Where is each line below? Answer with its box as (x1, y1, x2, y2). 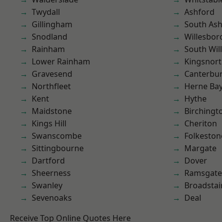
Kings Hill (32, 118, 66, 129)
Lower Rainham (32, 56, 90, 67)
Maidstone (32, 106, 72, 116)
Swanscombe (32, 130, 82, 141)
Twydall (32, 6, 60, 17)
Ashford (184, 6, 215, 17)
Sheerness (32, 167, 71, 178)
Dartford (32, 155, 65, 166)
